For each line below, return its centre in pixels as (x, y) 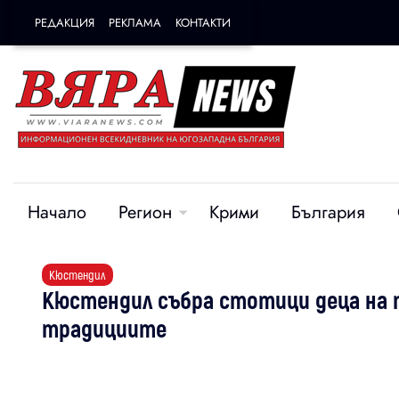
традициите (104, 328)
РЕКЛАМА (135, 23)
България (328, 212)
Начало (57, 212)
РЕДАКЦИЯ (65, 23)
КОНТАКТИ (203, 23)
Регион (145, 212)
